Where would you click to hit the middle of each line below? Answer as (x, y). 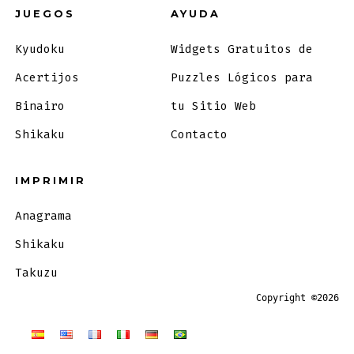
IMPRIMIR (50, 180)
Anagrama (43, 216)
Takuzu (36, 273)
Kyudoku (40, 49)
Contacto (199, 134)
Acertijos (47, 77)
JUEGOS (45, 13)
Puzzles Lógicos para (241, 77)
